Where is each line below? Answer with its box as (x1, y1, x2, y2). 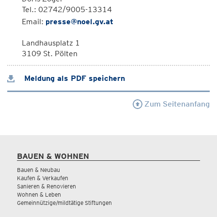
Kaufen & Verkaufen (17, 174, 68, 182)
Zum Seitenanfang (142, 99, 210, 108)
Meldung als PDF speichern (22, 74, 125, 83)
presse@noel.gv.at (46, 17, 113, 26)
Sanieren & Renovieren (17, 183, 76, 190)
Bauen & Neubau (17, 166, 60, 173)
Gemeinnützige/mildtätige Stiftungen (17, 199, 112, 206)
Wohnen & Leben (17, 191, 61, 198)
